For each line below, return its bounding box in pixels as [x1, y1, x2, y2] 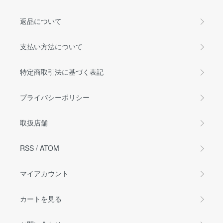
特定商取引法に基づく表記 [20, 67, 104, 77]
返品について [20, 16, 62, 26]
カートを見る [20, 194, 62, 204]
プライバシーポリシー [20, 92, 90, 102]
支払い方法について [20, 41, 83, 51]
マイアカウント [20, 168, 69, 178]
